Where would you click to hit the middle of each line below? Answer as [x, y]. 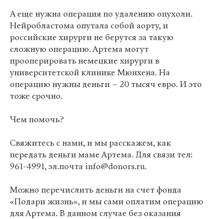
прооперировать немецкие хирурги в [85, 61]
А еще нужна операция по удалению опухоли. [101, 14]
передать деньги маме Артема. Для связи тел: [101, 155]
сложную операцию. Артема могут [79, 49]
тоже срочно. [36, 96]
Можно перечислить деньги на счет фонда [96, 190]
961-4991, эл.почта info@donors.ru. [78, 166]
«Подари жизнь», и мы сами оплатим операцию [107, 202]
